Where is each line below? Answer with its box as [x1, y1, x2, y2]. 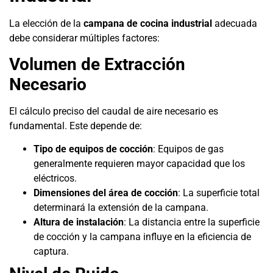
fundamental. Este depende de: [9, 120, 142, 132]
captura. [34, 246, 69, 258]
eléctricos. [34, 172, 77, 185]
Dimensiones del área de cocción [34, 187, 178, 199]
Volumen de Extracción [9, 54, 185, 75]
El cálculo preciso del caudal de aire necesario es [9, 105, 218, 118]
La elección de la [9, 17, 83, 29]
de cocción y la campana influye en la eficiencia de [34, 231, 251, 243]
